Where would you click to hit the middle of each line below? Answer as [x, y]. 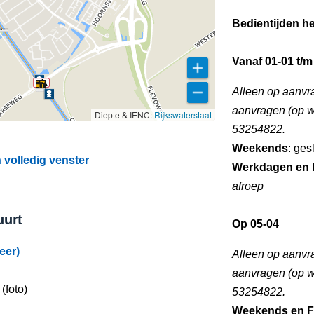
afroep [248, 186]
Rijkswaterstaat [183, 115]
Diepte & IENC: [124, 115]
